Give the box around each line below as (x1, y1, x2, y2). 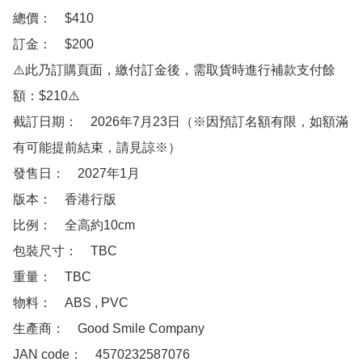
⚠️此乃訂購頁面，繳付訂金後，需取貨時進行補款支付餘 (13, 62, 335, 77)
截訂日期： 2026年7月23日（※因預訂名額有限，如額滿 (13, 114, 348, 128)
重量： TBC (13, 269, 91, 284)
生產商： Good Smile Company (13, 321, 204, 335)
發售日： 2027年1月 (13, 166, 140, 180)
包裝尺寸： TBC (13, 243, 117, 258)
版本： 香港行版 (13, 192, 116, 206)
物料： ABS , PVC (13, 295, 132, 309)
